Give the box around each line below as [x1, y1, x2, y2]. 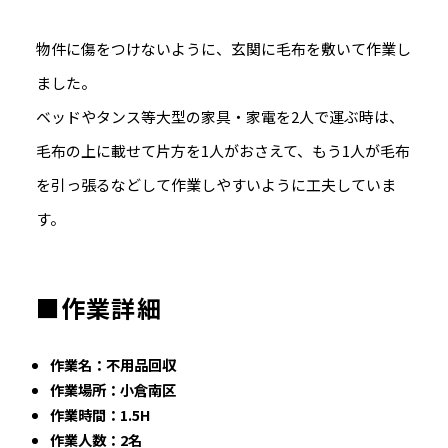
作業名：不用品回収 [50, 354, 177, 376]
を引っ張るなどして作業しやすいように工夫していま [35, 173, 396, 195]
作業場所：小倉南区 [50, 379, 177, 401]
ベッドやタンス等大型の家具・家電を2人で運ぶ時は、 [35, 105, 404, 127]
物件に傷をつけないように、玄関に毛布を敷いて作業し [35, 37, 411, 59]
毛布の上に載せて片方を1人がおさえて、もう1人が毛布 [35, 139, 410, 161]
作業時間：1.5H [50, 404, 151, 426]
